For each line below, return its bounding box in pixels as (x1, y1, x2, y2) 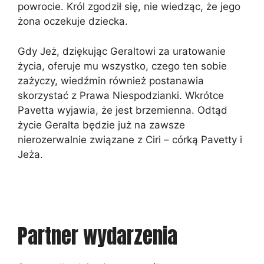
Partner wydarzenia (18, 220, 177, 252)
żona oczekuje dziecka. (18, 15, 128, 28)
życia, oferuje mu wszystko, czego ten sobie (18, 60, 227, 72)
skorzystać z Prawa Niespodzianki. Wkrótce (18, 89, 224, 101)
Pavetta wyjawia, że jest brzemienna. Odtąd (18, 104, 227, 116)
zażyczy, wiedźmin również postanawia (18, 74, 204, 87)
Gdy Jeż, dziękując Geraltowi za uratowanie (18, 45, 226, 57)
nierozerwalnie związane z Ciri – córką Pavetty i (18, 133, 242, 146)
